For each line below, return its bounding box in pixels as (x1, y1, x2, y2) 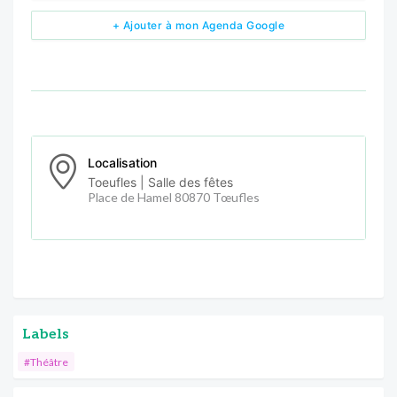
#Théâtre (24, 354, 68, 369)
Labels (22, 325, 69, 343)
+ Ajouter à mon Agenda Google (112, 18, 285, 32)
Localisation (88, 154, 157, 170)
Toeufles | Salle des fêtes (88, 174, 233, 190)
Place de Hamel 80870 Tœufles (88, 189, 260, 205)
